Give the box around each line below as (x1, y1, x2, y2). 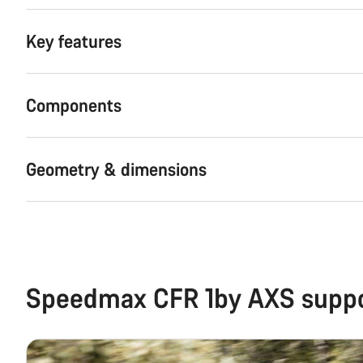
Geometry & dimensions (26, 156, 207, 181)
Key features (26, 28, 122, 53)
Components (26, 92, 122, 117)
